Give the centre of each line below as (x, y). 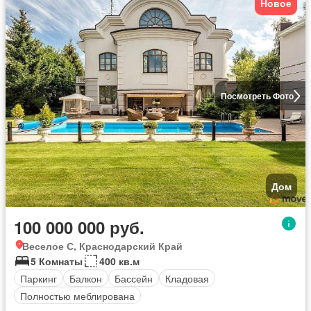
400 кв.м (119, 261)
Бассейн (134, 278)
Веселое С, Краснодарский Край (102, 246)
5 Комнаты (57, 261)
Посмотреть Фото (257, 96)
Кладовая (187, 278)
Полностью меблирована (77, 295)
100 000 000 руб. (79, 227)
